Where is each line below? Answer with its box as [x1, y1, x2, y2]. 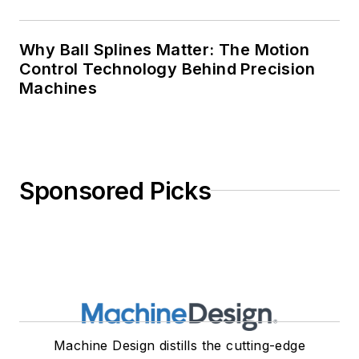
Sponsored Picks [19, 175, 212, 205]
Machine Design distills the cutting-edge [54, 337, 305, 353]
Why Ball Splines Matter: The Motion [19, 39, 309, 59]
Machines [19, 78, 98, 98]
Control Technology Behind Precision [19, 58, 315, 79]
